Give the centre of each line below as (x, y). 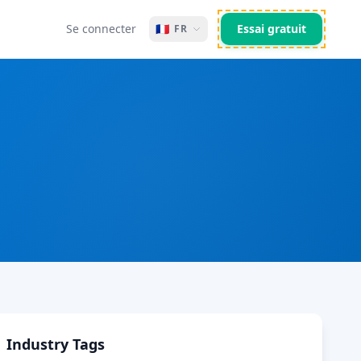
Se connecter (102, 29)
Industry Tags (56, 344)
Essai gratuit (271, 29)
